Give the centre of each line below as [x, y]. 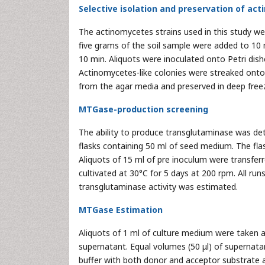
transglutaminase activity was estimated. [158, 187]
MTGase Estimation [121, 210]
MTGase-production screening [143, 109]
